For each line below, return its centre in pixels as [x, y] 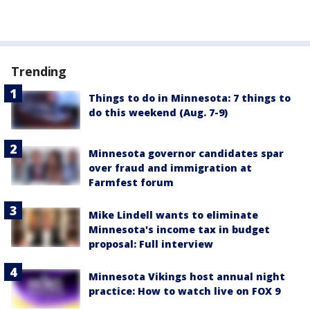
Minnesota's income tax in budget [179, 230]
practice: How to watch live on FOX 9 [184, 291]
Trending [39, 71]
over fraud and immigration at [170, 168]
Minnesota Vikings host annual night [187, 277]
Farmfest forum [131, 183]
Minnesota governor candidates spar [186, 154]
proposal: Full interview [151, 244]
